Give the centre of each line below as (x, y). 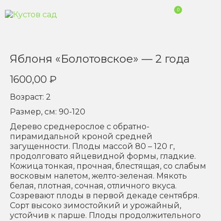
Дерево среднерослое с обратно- (80, 127)
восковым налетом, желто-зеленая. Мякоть (98, 176)
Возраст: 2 (30, 97)
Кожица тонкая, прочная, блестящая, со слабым (108, 166)
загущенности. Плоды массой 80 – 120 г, (92, 146)
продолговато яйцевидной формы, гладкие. (103, 156)
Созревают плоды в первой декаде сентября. (105, 196)
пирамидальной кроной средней (81, 136)
